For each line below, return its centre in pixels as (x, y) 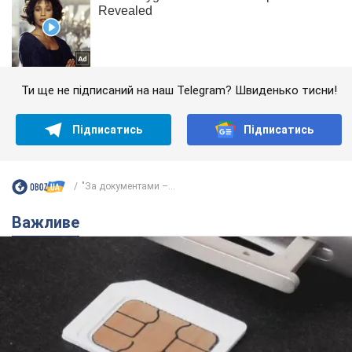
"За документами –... (128, 187)
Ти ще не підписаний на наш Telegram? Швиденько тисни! (179, 90)
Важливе (51, 222)
